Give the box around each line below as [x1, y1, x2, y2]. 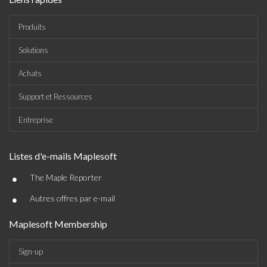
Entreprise [18, 115, 53, 125]
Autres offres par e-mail [30, 193, 115, 203]
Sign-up [18, 247, 43, 256]
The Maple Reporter [30, 172, 102, 182]
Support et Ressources [18, 92, 92, 101]
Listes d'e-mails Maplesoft [9, 150, 117, 162]
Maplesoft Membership [9, 218, 107, 229]
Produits [18, 22, 46, 32]
